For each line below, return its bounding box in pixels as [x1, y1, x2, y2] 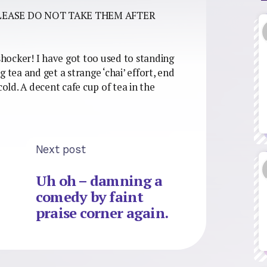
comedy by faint [35, 187, 143, 207]
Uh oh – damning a [35, 171, 163, 191]
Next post [35, 142, 86, 156]
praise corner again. [35, 203, 169, 223]
